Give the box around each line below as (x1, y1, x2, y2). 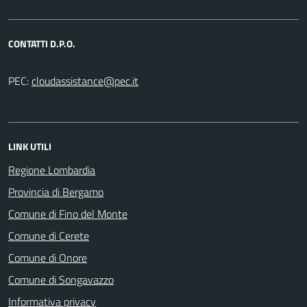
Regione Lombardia (8, 161, 95, 178)
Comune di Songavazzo (8, 271, 114, 288)
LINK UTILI (8, 138, 51, 153)
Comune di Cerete (8, 227, 89, 244)
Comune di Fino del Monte (8, 205, 127, 222)
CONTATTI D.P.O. (8, 36, 75, 51)
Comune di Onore (8, 249, 87, 266)
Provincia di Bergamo (8, 183, 103, 200)
